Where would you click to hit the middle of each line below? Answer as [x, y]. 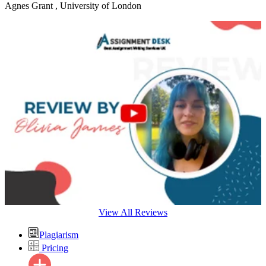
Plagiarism [59, 235]
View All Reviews [133, 213]
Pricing [53, 248]
